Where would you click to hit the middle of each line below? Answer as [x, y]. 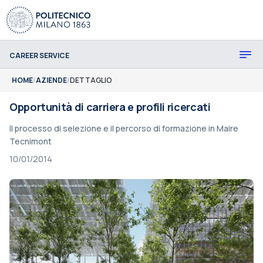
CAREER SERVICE [39, 55]
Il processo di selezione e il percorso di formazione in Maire [124, 128]
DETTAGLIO [91, 80]
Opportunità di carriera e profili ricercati [110, 107]
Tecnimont [31, 141]
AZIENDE [51, 80]
